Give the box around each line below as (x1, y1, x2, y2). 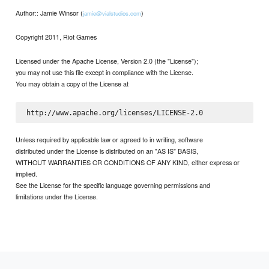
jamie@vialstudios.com (83, 8, 142, 17)
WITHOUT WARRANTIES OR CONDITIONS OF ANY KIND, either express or (16, 157, 240, 167)
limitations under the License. (16, 191, 98, 201)
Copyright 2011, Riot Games (16, 31, 97, 41)
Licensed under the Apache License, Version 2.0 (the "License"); (16, 56, 199, 66)
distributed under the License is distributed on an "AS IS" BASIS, (16, 145, 199, 156)
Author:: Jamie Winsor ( (16, 7, 83, 17)
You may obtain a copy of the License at (16, 79, 129, 89)
